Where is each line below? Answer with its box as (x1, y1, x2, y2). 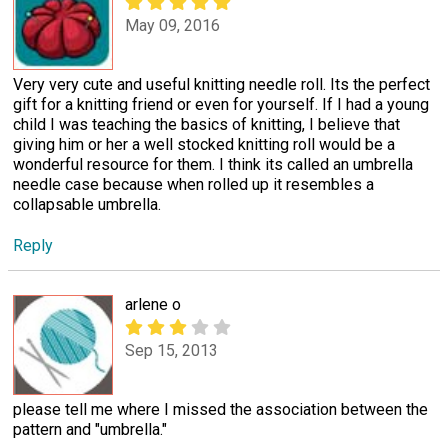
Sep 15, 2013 (125, 341, 218, 361)
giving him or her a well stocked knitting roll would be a (13, 134, 395, 154)
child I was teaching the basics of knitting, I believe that (13, 114, 400, 134)
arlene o (125, 294, 181, 314)
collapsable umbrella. (13, 194, 161, 214)
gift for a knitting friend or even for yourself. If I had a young (13, 94, 429, 114)
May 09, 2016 (125, 16, 220, 36)
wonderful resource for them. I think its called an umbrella (13, 154, 413, 174)
